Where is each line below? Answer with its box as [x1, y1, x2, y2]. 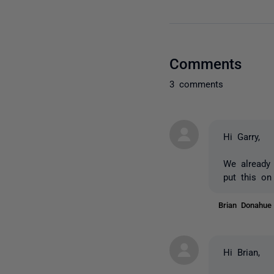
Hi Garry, [223, 131, 261, 141]
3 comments [169, 78, 224, 88]
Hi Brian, [223, 246, 261, 256]
